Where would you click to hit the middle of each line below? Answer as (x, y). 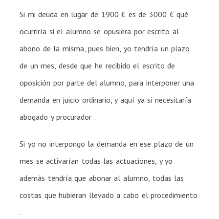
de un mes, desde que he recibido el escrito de (98, 65)
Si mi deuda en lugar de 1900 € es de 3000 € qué (104, 14)
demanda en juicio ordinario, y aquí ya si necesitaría (105, 99)
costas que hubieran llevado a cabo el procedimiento (109, 195)
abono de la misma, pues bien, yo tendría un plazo (105, 48)
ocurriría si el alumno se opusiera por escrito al (99, 31)
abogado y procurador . (58, 117)
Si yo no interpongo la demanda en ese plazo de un (107, 143)
